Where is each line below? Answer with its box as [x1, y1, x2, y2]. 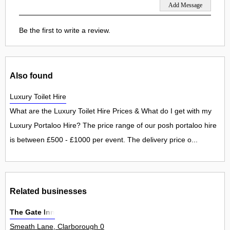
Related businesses [10, 186, 87, 196]
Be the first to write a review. [19, 26, 110, 35]
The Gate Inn [10, 208, 55, 217]
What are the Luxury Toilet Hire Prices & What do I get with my [10, 107, 212, 116]
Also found [10, 70, 53, 80]
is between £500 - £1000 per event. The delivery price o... [10, 136, 198, 144]
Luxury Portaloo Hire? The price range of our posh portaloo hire [10, 121, 217, 130]
